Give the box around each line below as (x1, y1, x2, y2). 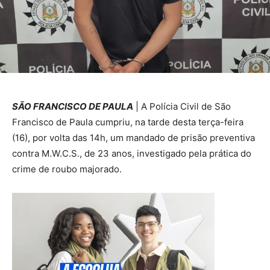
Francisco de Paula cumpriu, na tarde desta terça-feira (12, 116, 243, 128)
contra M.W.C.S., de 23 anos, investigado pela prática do (12, 147, 251, 159)
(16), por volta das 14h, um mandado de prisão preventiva (12, 131, 255, 143)
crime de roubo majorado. (12, 163, 122, 175)
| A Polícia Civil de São (133, 100, 231, 112)
